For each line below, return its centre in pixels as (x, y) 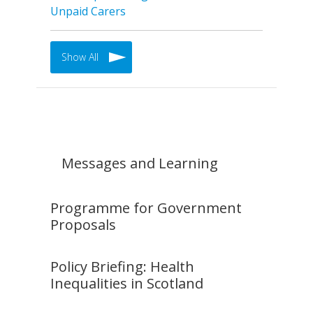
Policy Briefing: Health (122, 266)
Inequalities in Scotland (127, 283)
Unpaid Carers (88, 12)
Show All (80, 57)
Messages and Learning (140, 163)
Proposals (83, 224)
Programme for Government (146, 208)
